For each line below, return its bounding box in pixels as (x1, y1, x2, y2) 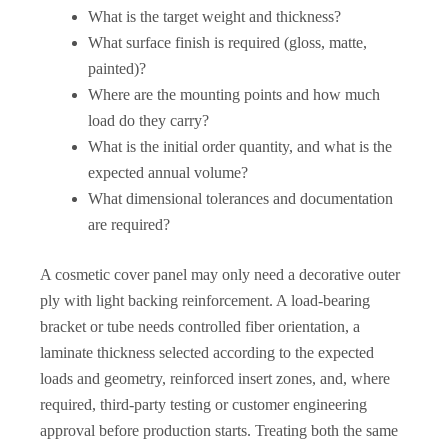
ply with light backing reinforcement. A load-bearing (40, 291, 370, 309)
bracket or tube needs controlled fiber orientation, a (40, 317, 360, 335)
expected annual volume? (88, 163, 248, 181)
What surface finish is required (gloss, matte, (88, 33, 367, 51)
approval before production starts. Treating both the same (40, 421, 398, 439)
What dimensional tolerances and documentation (88, 189, 393, 207)
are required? (88, 215, 170, 233)
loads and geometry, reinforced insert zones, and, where (40, 369, 390, 387)
